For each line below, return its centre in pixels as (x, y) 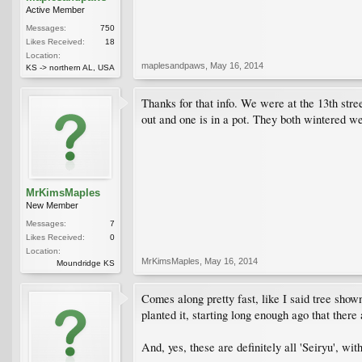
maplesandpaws (173, 65)
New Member (52, 205)
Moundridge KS (86, 263)
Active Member (55, 9)
